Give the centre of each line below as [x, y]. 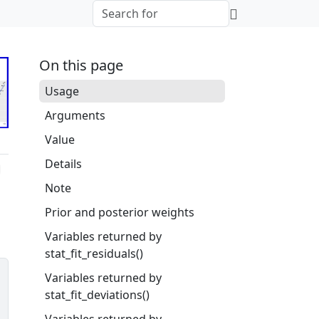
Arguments [75, 115]
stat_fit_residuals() [94, 253]
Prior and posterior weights [119, 212]
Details [63, 164]
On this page [81, 65]
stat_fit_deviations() [97, 295]
